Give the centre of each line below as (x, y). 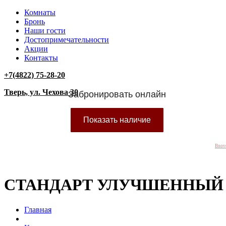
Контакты (41, 58)
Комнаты (40, 12)
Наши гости (45, 31)
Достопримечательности (67, 40)
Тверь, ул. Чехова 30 (41, 92)
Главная (38, 209)
